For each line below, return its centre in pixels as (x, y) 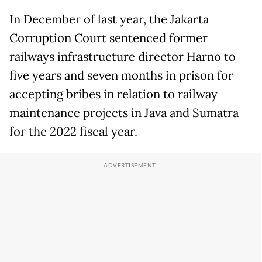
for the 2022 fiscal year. (73, 132)
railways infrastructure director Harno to (123, 57)
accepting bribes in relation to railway (113, 94)
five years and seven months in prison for (121, 76)
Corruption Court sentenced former (108, 38)
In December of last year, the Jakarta (109, 20)
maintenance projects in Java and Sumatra (124, 113)
